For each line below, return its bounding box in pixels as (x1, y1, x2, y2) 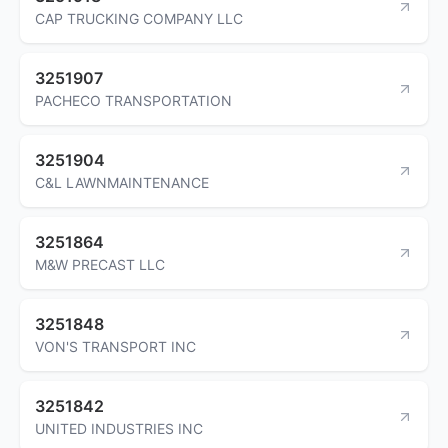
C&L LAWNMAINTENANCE (35, 173, 209, 191)
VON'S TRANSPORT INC (35, 337, 196, 355)
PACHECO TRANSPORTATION (35, 91, 232, 109)
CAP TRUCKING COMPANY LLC (35, 9, 243, 27)
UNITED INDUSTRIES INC (35, 419, 203, 437)
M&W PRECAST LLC (35, 255, 165, 273)
